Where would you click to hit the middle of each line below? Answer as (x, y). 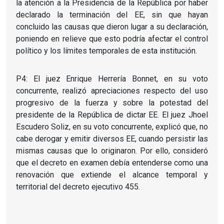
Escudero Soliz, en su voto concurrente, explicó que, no (112, 126)
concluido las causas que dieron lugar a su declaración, (112, 26)
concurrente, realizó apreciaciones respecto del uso (112, 90)
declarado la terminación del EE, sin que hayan (112, 14)
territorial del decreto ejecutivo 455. (78, 186)
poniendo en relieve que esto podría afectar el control (112, 38)
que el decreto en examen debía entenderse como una (112, 162)
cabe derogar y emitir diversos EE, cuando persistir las (112, 138)
